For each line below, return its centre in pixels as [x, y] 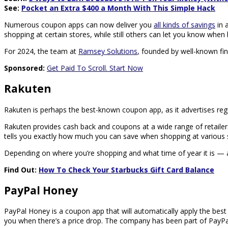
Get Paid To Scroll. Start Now [95, 68]
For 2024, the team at [41, 51]
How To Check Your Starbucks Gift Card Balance [126, 169]
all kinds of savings [184, 24]
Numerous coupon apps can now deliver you [79, 24]
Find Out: [21, 169]
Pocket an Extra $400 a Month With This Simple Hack [118, 8]
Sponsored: [25, 68]
